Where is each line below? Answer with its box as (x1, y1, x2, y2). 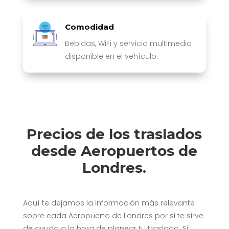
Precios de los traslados (27, 125, 202, 143)
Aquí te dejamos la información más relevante (22, 197, 195, 208)
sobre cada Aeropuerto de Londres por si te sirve (22, 210, 203, 221)
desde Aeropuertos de (31, 142, 198, 159)
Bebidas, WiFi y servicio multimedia (64, 38, 192, 49)
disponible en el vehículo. (64, 51, 158, 62)
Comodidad (64, 22, 114, 32)
